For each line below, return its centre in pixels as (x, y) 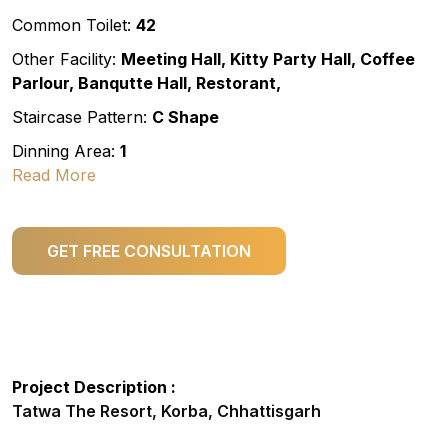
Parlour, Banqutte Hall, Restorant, (146, 83)
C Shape (185, 117)
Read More (54, 175)
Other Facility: (66, 59)
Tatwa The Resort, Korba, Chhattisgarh (166, 411)
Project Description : (94, 387)
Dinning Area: (66, 151)
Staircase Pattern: (82, 117)
